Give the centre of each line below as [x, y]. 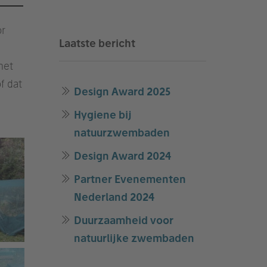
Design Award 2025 [122, 91]
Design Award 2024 [122, 156]
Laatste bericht [97, 43]
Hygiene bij [103, 115]
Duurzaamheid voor [123, 220]
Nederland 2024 [114, 197]
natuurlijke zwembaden [134, 238]
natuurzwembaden [122, 133]
